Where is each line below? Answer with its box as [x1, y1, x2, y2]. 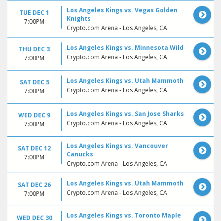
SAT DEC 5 [19, 77, 49, 86]
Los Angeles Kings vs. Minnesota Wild [67, 43, 184, 52]
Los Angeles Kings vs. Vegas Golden [67, 5, 178, 14]
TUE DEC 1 [19, 8, 49, 17]
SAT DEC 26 [18, 180, 51, 189]
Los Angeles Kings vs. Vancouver [67, 141, 168, 150]
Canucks [67, 149, 93, 158]
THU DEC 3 [19, 44, 50, 53]
